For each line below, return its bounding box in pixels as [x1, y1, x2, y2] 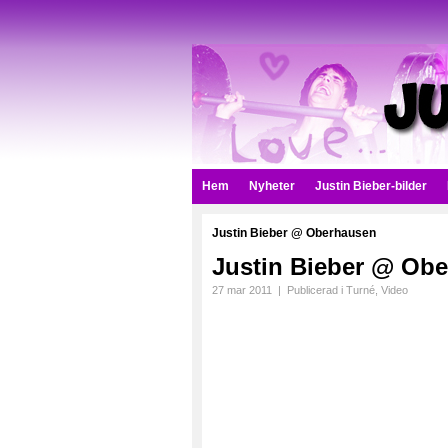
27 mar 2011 [212, 284, 272, 296]
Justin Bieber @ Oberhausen [212, 226, 376, 240]
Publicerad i [287, 284, 346, 296]
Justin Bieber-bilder [315, 179, 427, 193]
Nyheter [249, 179, 295, 193]
